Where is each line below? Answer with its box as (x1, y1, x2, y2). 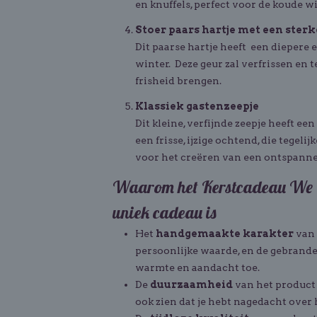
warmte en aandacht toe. (135, 262, 260, 273)
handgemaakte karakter (156, 228, 294, 239)
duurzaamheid (150, 279, 233, 290)
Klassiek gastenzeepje (135, 100, 261, 112)
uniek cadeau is (113, 202, 217, 223)
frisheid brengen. (135, 75, 221, 86)
